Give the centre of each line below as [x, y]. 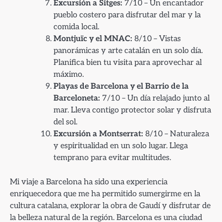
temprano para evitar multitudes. [112, 158]
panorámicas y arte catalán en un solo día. [128, 51]
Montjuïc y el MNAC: [93, 39]
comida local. [76, 27]
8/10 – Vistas [157, 39]
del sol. [65, 122]
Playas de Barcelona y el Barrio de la [121, 86]
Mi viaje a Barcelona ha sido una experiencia [89, 182]
